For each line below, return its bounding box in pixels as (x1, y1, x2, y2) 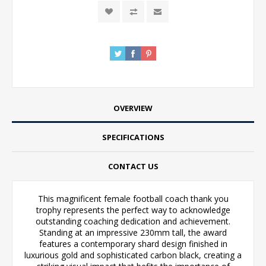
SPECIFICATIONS (102, 131, 164, 142)
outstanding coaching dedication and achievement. (36, 215, 230, 227)
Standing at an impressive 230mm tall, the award (39, 226, 227, 238)
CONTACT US (107, 160, 159, 172)
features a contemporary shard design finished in (39, 237, 227, 249)
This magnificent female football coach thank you (37, 192, 229, 204)
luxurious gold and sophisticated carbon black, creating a (24, 249, 242, 261)
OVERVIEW (113, 102, 153, 113)
